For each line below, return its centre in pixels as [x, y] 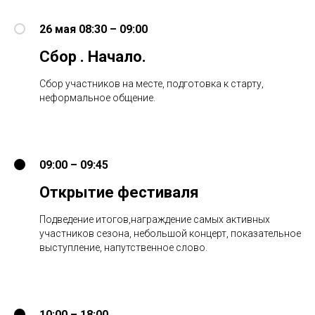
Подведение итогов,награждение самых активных [155, 219]
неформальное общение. [97, 97]
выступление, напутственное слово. [123, 247]
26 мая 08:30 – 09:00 [94, 29]
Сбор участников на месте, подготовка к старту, [152, 83]
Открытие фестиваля [119, 192]
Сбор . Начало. [93, 56]
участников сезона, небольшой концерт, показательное [170, 233]
